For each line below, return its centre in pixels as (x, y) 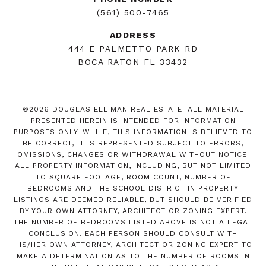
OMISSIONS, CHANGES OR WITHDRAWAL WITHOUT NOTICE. (133, 155)
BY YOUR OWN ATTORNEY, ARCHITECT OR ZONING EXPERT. (133, 211)
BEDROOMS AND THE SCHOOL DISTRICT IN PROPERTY (133, 189)
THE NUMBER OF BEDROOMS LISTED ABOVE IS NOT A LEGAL (133, 222)
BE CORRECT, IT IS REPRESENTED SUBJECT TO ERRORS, (133, 143)
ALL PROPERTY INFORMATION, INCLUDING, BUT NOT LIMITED (133, 166)
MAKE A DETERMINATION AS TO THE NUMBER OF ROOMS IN (133, 256)
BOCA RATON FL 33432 (133, 62)
